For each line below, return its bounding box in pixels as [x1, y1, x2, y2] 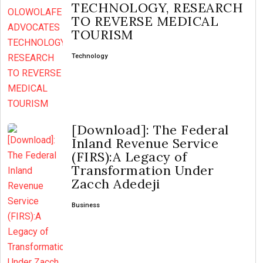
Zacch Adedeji [72, 176, 160, 192]
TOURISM [72, 26, 133, 43]
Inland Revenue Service [72, 135, 218, 151]
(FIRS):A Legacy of [72, 149, 187, 165]
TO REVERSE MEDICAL [72, 13, 218, 29]
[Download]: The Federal [72, 122, 229, 138]
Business [72, 201, 100, 209]
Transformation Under [72, 162, 214, 178]
